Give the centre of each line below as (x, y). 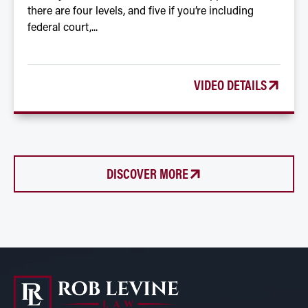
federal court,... (63, 28)
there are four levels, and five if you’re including (141, 11)
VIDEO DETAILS (230, 84)
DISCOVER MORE (147, 173)
